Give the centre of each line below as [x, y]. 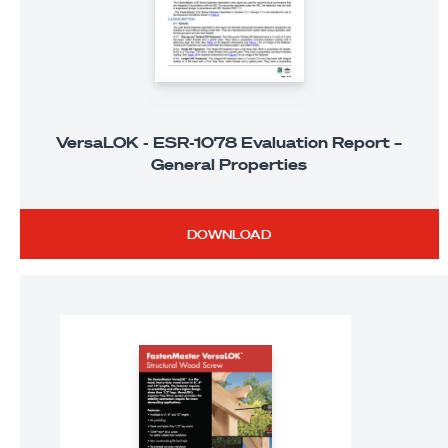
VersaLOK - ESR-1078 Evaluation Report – [229, 142]
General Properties [229, 164]
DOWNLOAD [229, 234]
